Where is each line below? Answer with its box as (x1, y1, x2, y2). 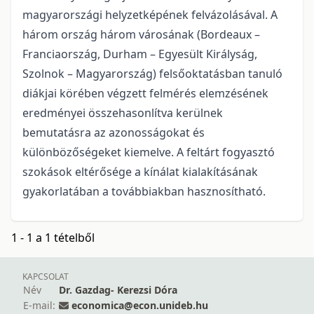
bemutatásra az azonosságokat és (22, 125, 205, 141)
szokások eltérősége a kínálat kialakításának (22, 164, 258, 180)
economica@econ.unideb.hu (71, 299, 208, 313)
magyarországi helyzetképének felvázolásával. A (22, 7, 278, 23)
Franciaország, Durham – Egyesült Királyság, (22, 46, 257, 62)
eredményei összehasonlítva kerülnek (22, 105, 223, 121)
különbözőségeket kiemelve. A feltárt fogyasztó (22, 144, 275, 161)
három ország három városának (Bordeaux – (22, 27, 260, 43)
